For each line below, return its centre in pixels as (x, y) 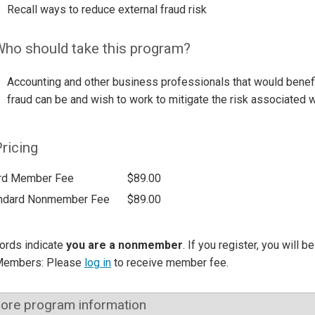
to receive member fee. (170, 263)
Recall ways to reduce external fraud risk (107, 9)
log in (98, 263)
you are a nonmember (124, 245)
